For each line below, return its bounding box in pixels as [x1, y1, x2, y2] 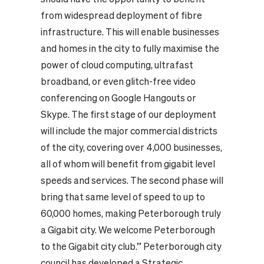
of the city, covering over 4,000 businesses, [40, 142, 222, 153]
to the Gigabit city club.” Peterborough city [40, 241, 222, 252]
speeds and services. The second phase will [40, 175, 223, 186]
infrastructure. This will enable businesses [40, 27, 219, 37]
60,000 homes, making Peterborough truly [40, 208, 221, 219]
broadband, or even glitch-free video [40, 76, 196, 87]
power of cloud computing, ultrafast [40, 60, 193, 70]
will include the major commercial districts [40, 126, 217, 136]
